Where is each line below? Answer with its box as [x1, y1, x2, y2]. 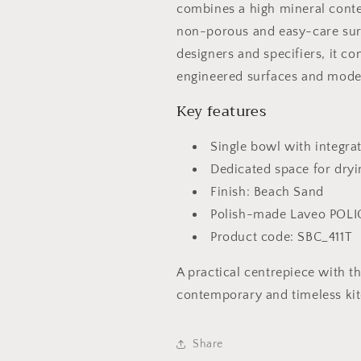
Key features [176, 98, 267, 124]
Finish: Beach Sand [210, 185, 324, 199]
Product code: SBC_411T [210, 230, 353, 244]
